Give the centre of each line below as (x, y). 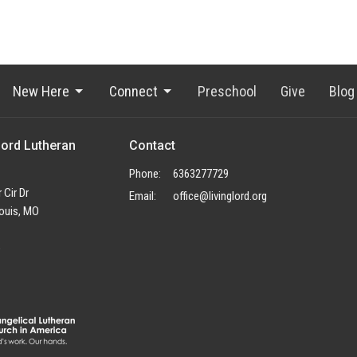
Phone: (145, 173)
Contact (152, 145)
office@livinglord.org (220, 196)
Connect (133, 91)
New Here (41, 91)
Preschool (227, 91)
